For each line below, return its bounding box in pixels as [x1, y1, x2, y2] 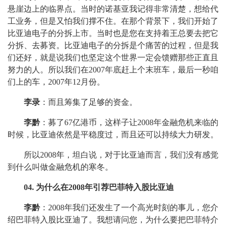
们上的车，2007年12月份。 [8, 78, 105, 86]
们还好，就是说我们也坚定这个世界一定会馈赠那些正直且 [8, 53, 218, 62]
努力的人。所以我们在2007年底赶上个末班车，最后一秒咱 [8, 65, 218, 74]
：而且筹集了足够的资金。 [40, 98, 137, 106]
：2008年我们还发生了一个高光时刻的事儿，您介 [40, 203, 218, 212]
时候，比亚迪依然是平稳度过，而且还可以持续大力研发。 [8, 130, 218, 139]
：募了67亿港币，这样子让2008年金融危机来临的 [40, 118, 218, 127]
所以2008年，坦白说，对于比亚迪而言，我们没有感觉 [24, 150, 218, 159]
